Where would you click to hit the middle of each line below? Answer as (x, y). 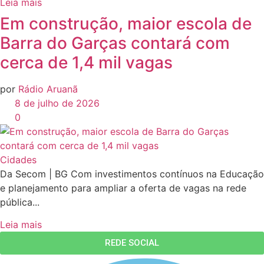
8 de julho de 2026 (56, 103)
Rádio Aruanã (48, 89)
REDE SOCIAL (132, 242)
